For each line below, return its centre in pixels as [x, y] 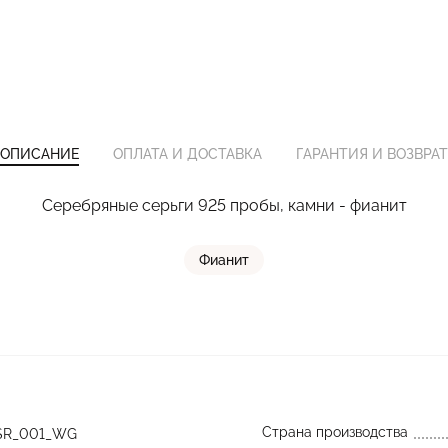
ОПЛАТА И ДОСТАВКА [187, 154]
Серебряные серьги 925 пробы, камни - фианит [224, 205]
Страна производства [334, 432]
